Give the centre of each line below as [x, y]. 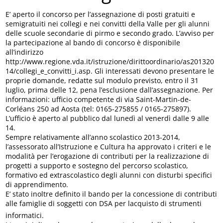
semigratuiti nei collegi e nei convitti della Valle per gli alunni [108, 24]
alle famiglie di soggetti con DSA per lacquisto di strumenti [104, 204]
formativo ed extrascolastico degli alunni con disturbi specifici [109, 175]
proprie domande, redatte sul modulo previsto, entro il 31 [102, 81]
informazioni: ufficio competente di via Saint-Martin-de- [99, 100]
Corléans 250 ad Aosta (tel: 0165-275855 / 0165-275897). [99, 109]
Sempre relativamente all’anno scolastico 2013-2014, [93, 137]
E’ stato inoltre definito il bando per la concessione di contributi [111, 194]
